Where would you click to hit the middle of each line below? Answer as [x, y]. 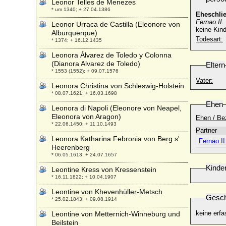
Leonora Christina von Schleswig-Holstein [118, 86]
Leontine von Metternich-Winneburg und [116, 214]
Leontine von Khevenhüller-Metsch [107, 192]
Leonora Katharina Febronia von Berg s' [116, 139]
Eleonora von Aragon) [86, 117]
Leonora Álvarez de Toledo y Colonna [111, 55]
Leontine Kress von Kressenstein [104, 169]
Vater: [204, 80]
